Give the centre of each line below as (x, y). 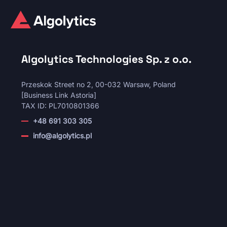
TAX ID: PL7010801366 (60, 106)
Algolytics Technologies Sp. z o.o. (106, 59)
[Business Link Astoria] (59, 95)
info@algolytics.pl (62, 136)
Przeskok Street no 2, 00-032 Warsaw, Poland (99, 84)
